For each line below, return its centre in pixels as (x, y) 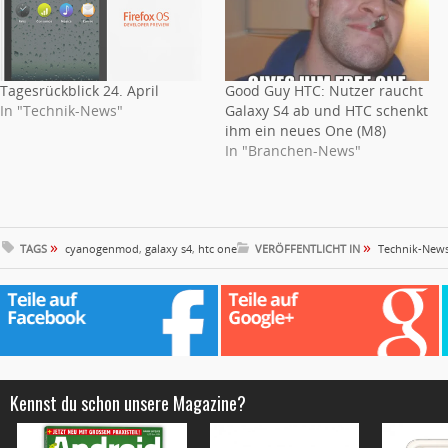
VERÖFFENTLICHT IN (309, 248)
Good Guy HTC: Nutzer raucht (323, 90)
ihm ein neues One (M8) (305, 130)
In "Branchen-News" (292, 150)
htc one (217, 248)
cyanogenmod (102, 248)
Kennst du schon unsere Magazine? (128, 402)
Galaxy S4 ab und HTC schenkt (326, 110)
